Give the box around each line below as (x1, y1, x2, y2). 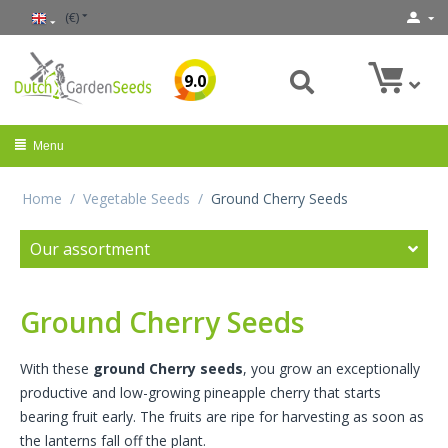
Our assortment (30, 238, 150, 261)
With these (20, 359, 93, 379)
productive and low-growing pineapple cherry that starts (20, 383, 381, 403)
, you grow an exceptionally (243, 359, 420, 379)
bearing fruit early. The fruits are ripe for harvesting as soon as (20, 407, 424, 427)
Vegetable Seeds (83, 189, 190, 209)
